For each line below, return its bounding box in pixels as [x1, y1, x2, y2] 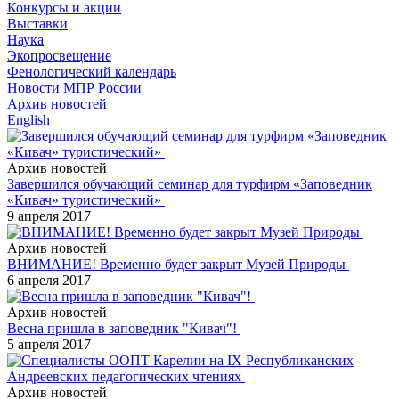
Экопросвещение [7, 47, 111, 63]
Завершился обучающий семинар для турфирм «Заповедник [7, 175, 372, 191]
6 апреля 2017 [7, 272, 91, 288]
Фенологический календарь [7, 63, 176, 79]
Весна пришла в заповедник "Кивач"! [7, 320, 240, 336]
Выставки [7, 15, 68, 31]
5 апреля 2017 [7, 336, 91, 352]
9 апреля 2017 [7, 208, 91, 224]
